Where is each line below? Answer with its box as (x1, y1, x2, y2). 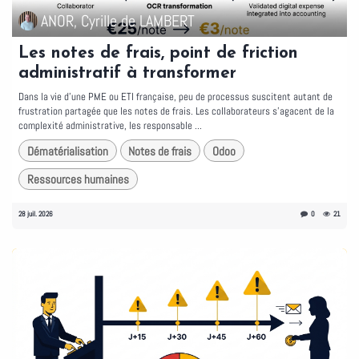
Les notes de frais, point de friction (18, 45, 298, 63)
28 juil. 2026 (18, 209, 53, 220)
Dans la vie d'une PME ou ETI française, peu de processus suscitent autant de (18, 90, 333, 104)
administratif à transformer (18, 65, 236, 83)
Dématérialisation (26, 143, 108, 159)
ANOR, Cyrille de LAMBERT (41, 10, 195, 32)
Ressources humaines (26, 171, 129, 188)
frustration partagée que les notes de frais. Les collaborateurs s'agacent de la (18, 104, 334, 119)
